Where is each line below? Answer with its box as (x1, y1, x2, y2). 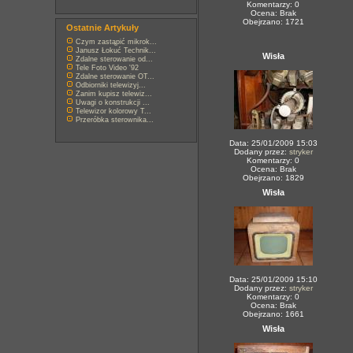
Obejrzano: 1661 (242, 310, 304, 318)
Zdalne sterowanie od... (76, 55, 153, 63)
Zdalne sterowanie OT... (76, 72, 154, 80)
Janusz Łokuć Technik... (76, 46, 156, 54)
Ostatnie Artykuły (66, 23, 139, 32)
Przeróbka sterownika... (76, 116, 154, 124)
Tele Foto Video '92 (76, 64, 139, 72)
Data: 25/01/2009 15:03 (229, 139, 318, 147)
